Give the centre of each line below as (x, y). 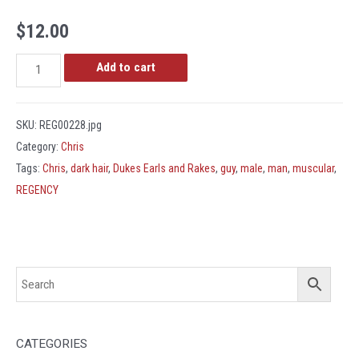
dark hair (89, 168)
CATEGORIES (52, 344)
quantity (34, 89)
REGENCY (37, 190)
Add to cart (126, 67)
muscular (313, 168)
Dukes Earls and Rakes (164, 168)
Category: (38, 146)
